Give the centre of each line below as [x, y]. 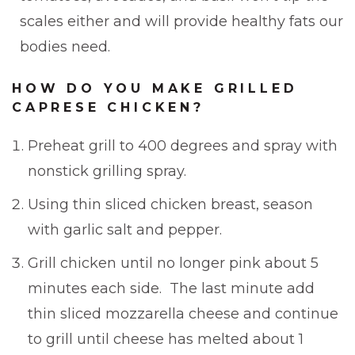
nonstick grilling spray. [107, 171]
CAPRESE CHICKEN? [108, 107]
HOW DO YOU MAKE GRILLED [155, 88]
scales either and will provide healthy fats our [181, 21]
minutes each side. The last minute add [171, 288]
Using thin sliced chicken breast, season [170, 204]
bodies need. [65, 46]
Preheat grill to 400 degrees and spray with [183, 145]
